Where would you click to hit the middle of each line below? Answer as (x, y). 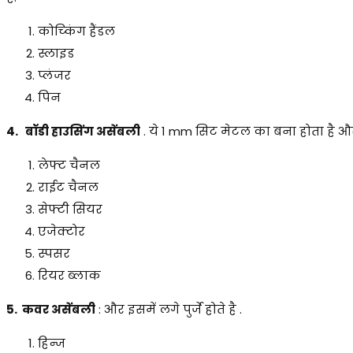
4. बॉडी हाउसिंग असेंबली (73, 131)
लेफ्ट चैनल (71, 165)
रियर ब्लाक (71, 275)
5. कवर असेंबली (51, 309)
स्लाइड (56, 53)
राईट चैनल (68, 187)
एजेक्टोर (61, 231)
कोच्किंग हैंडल (78, 31)
